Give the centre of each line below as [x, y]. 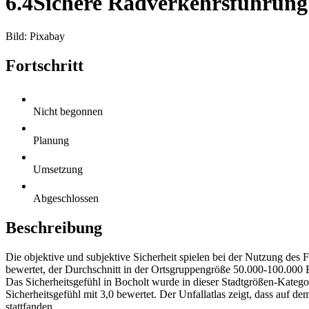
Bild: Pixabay [35, 37]
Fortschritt [44, 66]
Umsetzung [58, 169]
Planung [51, 140]
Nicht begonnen [68, 111]
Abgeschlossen [66, 198]
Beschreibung [54, 227]
